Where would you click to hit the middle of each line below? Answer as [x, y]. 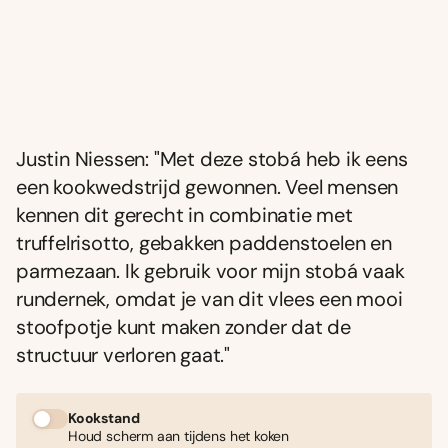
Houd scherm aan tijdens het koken [179, 435]
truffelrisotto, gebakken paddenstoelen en [204, 242]
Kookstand [104, 417]
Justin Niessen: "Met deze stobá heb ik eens [212, 158]
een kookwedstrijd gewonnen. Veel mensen [207, 186]
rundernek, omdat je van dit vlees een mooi [209, 298]
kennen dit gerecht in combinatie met [184, 214]
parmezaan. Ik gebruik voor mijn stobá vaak [210, 270]
